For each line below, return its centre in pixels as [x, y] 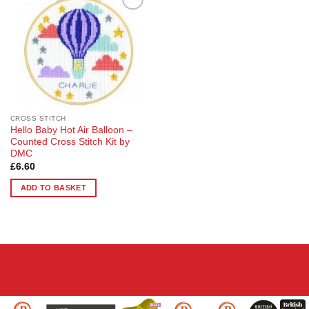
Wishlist [127, 29]
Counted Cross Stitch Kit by [70, 142]
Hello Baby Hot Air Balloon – [71, 130]
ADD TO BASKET [53, 187]
